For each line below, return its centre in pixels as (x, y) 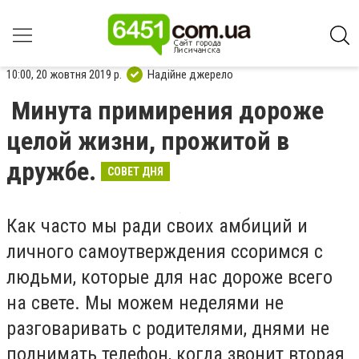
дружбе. (51, 171)
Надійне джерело (190, 74)
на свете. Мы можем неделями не (145, 303)
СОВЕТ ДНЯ (135, 171)
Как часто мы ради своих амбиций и (157, 226)
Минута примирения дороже (167, 111)
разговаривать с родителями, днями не (168, 329)
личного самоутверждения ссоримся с (165, 252)
